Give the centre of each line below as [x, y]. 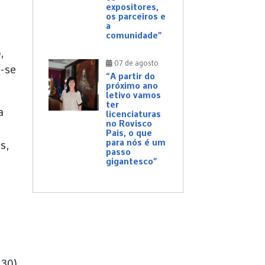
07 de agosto [135, 64]
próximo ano [132, 86]
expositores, [132, 7]
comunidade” [134, 36]
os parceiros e [136, 17]
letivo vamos [133, 96]
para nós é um [136, 143]
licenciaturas [133, 114]
